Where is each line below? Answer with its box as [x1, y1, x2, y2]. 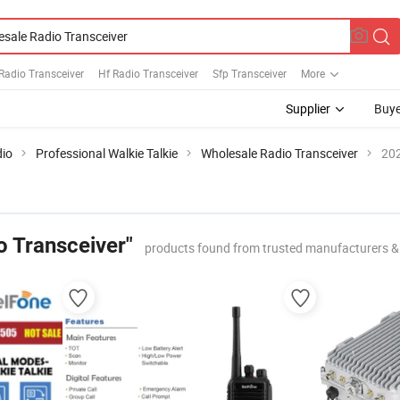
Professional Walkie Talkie [36, 145, 178, 162]
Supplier [286, 100, 330, 117]
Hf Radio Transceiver [98, 65, 198, 80]
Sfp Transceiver [212, 65, 287, 80]
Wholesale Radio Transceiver [201, 145, 358, 162]
